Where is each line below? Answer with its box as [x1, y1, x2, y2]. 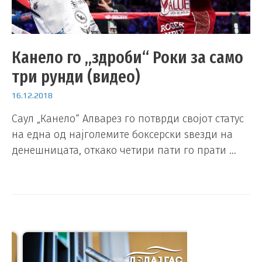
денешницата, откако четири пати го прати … [12, 143, 236, 157]
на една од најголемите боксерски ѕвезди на [12, 127, 233, 141]
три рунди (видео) [12, 66, 140, 88]
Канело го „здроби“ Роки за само [12, 47, 243, 68]
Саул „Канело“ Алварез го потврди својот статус [12, 112, 244, 125]
